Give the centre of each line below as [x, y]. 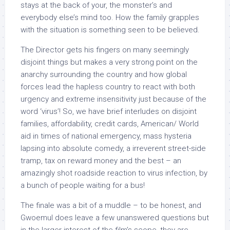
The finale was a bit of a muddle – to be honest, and [111, 205]
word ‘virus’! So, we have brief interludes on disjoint [109, 111]
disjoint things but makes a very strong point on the [109, 62]
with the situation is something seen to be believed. [110, 30]
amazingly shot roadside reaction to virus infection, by [114, 173]
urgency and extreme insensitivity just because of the [113, 99]
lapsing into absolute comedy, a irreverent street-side [113, 148]
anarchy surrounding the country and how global [104, 74]
